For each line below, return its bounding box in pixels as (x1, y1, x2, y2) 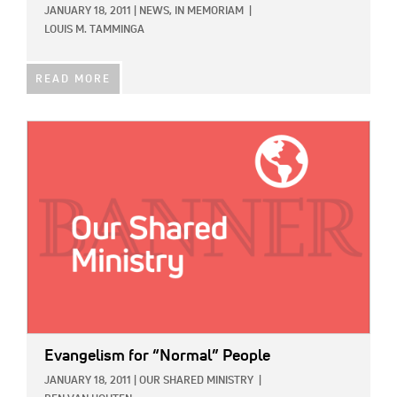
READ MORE (35, 74, 111, 85)
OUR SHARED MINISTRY (139, 376, 253, 387)
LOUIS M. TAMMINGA (44, 24, 144, 35)
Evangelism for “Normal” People (44, 348, 270, 365)
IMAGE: (27, 124, 67, 137)
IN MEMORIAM (175, 5, 244, 17)
